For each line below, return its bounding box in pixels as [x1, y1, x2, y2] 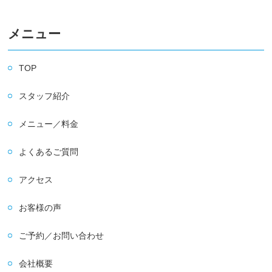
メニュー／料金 [19, 119, 79, 129]
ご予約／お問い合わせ [19, 231, 104, 240]
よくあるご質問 [19, 147, 79, 157]
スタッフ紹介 [19, 91, 70, 101]
